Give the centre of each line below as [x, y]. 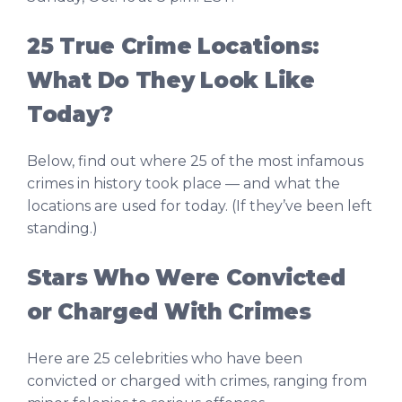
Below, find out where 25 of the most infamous [195, 162]
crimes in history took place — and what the [184, 184]
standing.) [62, 229]
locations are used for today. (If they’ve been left [200, 206]
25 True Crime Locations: [174, 47]
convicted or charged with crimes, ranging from [197, 381]
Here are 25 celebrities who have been [165, 359]
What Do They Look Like [171, 81]
